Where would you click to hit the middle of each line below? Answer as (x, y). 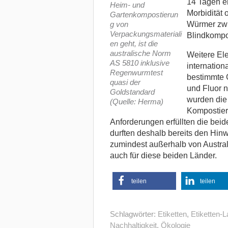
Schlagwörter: (134, 214)
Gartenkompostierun (144, 15)
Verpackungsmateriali (146, 34)
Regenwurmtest (136, 73)
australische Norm (140, 53)
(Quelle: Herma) (136, 102)
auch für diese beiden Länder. (163, 156)
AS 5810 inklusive (139, 63)
